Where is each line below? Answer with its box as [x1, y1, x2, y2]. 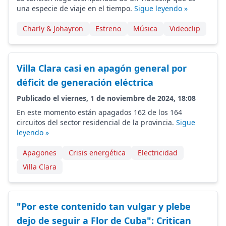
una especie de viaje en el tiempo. [17, 4, 134, 13]
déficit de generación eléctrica [17, 76, 153, 88]
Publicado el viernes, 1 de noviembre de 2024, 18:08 [17, 93, 196, 103]
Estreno [95, 24, 121, 33]
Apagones [23, 148, 56, 157]
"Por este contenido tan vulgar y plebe [17, 200, 191, 212]
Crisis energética [69, 148, 126, 157]
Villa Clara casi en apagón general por [17, 62, 187, 74]
